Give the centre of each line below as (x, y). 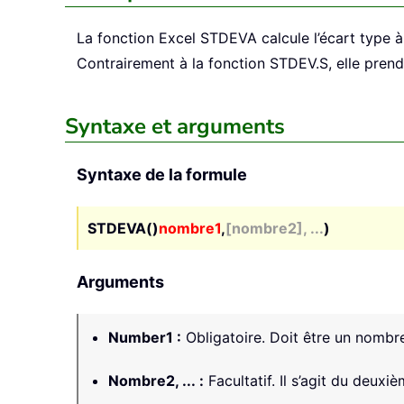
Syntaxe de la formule (162, 175)
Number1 (141, 338)
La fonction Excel (138, 38)
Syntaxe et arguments (175, 127)
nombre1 (190, 229)
